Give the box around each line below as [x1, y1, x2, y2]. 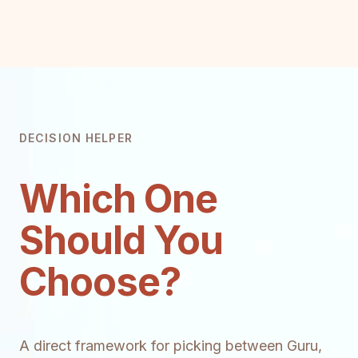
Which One [19, 174, 218, 222]
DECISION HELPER [19, 130, 133, 145]
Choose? [19, 257, 181, 305]
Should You [19, 216, 224, 264]
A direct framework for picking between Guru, [19, 337, 322, 355]
